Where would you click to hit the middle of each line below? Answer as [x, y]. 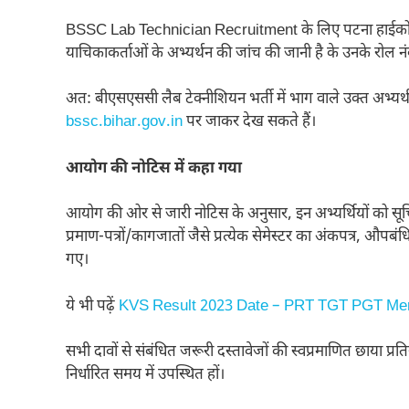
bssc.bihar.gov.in [124, 123]
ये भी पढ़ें [92, 306]
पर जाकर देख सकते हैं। [249, 123]
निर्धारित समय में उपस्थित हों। [145, 376]
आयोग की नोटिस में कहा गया [154, 168]
